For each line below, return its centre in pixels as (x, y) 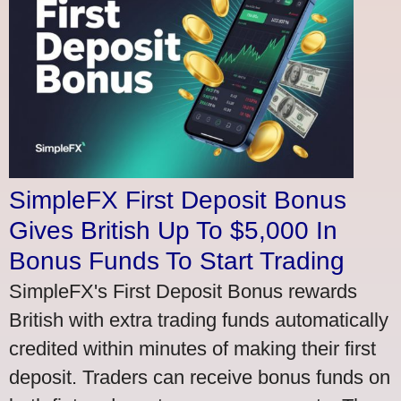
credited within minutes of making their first (192, 348)
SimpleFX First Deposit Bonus (178, 200)
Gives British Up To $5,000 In (173, 230)
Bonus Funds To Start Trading (177, 260)
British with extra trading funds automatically (199, 320)
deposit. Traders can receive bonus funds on (200, 377)
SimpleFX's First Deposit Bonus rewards (183, 291)
